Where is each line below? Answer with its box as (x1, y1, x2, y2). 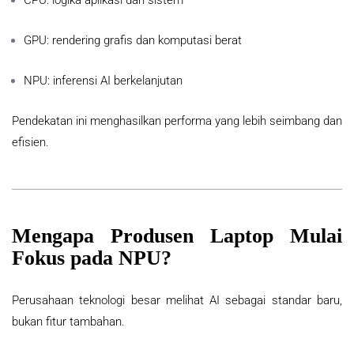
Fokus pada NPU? (12, 247, 171, 270)
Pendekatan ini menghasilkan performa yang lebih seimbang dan (12, 114, 342, 129)
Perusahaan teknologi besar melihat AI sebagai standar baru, (12, 293, 342, 308)
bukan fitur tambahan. (12, 314, 125, 330)
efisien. (12, 135, 49, 150)
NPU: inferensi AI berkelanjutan (24, 73, 183, 88)
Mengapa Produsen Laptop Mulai (12, 224, 342, 248)
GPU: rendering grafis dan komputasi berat (24, 33, 242, 48)
